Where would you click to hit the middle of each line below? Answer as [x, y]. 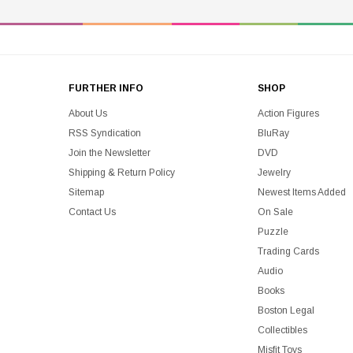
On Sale [275, 212]
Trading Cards [288, 252]
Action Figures [288, 114]
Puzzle [273, 232]
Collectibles [282, 331]
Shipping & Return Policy [122, 173]
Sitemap [86, 193]
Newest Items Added [302, 193]
